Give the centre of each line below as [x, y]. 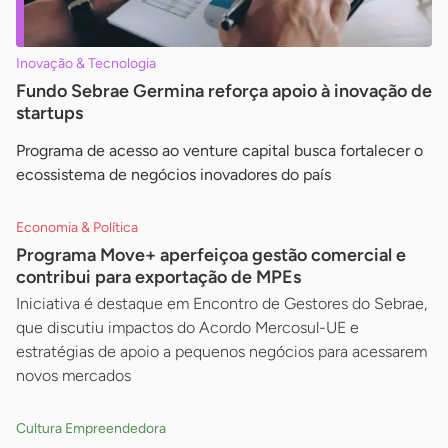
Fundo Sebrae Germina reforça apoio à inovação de [224, 91]
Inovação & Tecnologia [86, 64]
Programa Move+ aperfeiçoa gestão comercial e [211, 255]
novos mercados [73, 376]
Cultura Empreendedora [91, 429]
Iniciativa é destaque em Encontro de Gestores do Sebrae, [221, 304]
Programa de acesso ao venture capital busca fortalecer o [219, 151]
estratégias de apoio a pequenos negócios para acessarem [221, 352]
